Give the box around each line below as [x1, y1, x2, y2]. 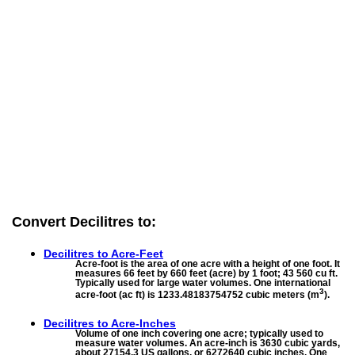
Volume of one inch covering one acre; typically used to [75, 327, 323, 339]
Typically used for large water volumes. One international [75, 277, 330, 288]
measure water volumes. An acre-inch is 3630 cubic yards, [75, 337, 340, 349]
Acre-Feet [111, 246, 163, 260]
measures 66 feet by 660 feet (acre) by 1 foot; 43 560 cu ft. [75, 267, 338, 279]
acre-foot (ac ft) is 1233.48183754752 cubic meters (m [75, 288, 319, 300]
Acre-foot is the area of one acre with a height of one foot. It [75, 258, 340, 269]
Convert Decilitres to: [12, 214, 156, 231]
